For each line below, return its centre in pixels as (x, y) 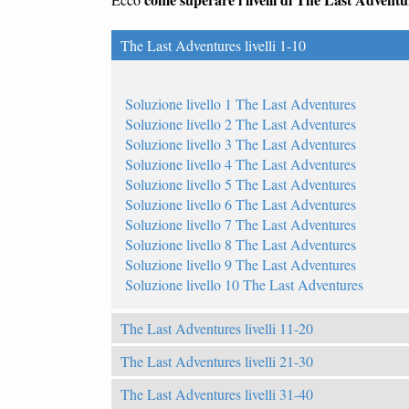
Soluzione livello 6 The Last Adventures (241, 204)
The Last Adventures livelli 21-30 (217, 361)
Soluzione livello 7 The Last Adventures (241, 224)
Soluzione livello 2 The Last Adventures (241, 123)
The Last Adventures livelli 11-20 (217, 328)
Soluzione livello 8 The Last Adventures (241, 244)
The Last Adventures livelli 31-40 (217, 393)
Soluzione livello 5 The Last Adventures (241, 184)
